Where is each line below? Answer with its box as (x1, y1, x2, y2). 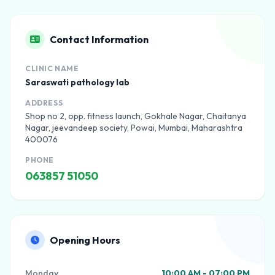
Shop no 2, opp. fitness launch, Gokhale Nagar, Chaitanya (25, 110, 246, 122)
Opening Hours (50, 234, 120, 246)
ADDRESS (25, 98, 63, 107)
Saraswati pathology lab (25, 77, 130, 88)
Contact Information (50, 33, 149, 45)
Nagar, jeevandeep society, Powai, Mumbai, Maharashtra (25, 122, 242, 133)
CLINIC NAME (25, 64, 79, 73)
